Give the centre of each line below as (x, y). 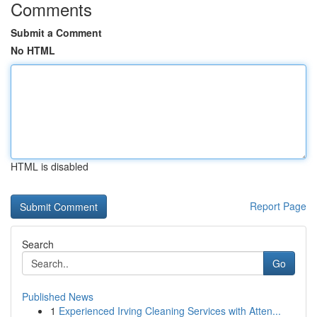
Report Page (278, 206)
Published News (58, 296)
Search (38, 244)
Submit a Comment (56, 33)
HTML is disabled (50, 166)
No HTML (33, 50)
